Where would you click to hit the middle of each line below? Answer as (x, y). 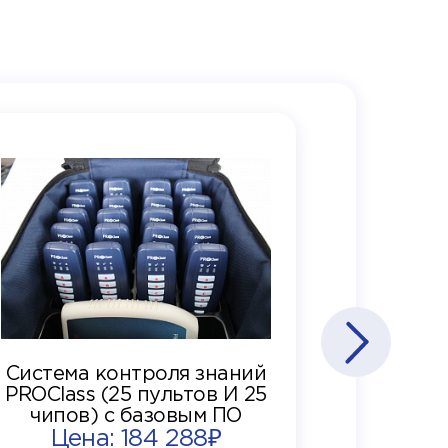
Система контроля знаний (136, 373)
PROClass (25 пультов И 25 (136, 394)
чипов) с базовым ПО (136, 415)
